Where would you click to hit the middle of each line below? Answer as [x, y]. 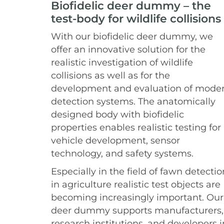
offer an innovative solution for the [128, 49]
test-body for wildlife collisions [136, 18]
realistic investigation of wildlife [122, 62]
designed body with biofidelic [117, 114]
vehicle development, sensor [115, 140]
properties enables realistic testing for [136, 127]
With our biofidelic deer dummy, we [132, 36]
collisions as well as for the [110, 75]
